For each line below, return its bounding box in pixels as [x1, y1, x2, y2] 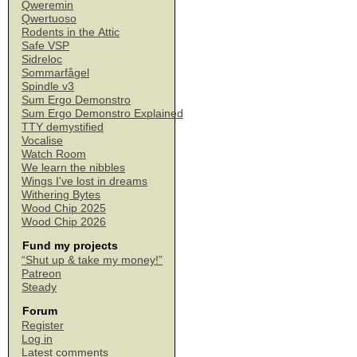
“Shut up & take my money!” [22, 253, 163, 266]
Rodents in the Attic [22, 25, 120, 38]
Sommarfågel [22, 66, 89, 79]
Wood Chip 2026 [22, 215, 106, 228]
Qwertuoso [22, 12, 76, 25]
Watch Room [22, 147, 86, 160]
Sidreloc [22, 53, 62, 65]
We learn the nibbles [22, 161, 125, 174]
